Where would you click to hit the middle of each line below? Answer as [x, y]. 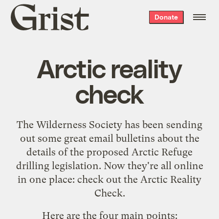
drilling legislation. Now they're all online [109, 165]
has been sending [162, 124]
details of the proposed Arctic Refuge [109, 152]
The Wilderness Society [69, 124]
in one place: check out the [79, 179]
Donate [166, 17]
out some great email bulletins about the [109, 138]
